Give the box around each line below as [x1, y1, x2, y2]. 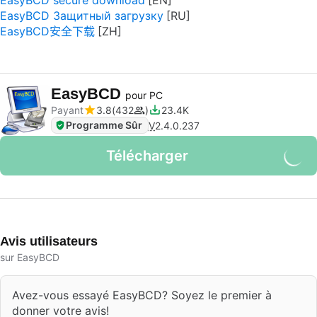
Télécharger [106, 147, 188, 164]
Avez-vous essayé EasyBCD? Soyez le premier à [12, 288, 272, 302]
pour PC [125, 89, 163, 101]
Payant [51, 104, 83, 116]
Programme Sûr [66, 119, 142, 131]
